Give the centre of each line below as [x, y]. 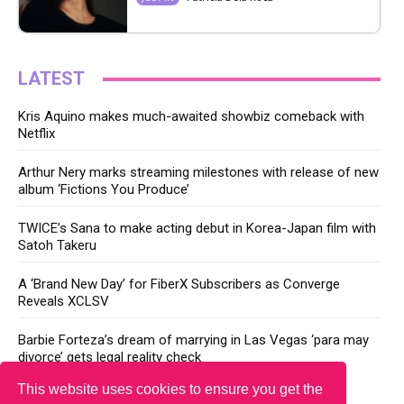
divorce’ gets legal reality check [110, 358]
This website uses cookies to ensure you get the [170, 389]
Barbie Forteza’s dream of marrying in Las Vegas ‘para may [193, 340]
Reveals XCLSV [64, 302]
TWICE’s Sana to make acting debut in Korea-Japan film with [197, 229]
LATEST [51, 79]
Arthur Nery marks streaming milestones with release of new [198, 173]
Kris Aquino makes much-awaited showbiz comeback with [191, 117]
